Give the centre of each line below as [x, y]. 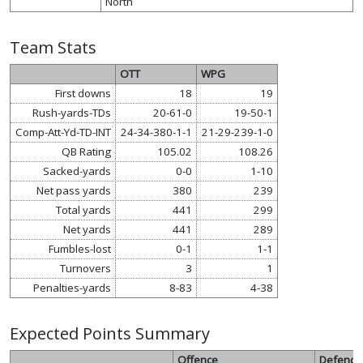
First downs [83, 93]
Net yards [87, 229]
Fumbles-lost [79, 248]
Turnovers [85, 268]
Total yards [83, 209]
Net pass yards [73, 190]
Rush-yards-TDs [71, 112]
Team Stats [53, 47]
